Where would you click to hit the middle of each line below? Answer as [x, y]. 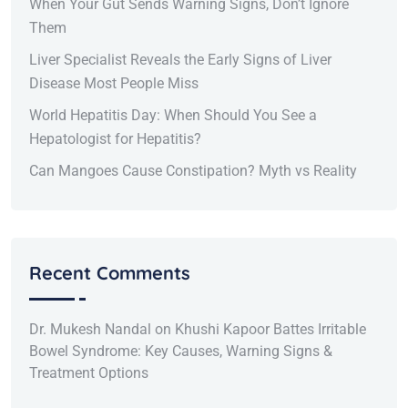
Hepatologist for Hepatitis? [115, 139]
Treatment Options [89, 372]
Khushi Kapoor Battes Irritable [270, 329]
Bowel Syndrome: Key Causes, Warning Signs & [181, 351]
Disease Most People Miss [114, 84]
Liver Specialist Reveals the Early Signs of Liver [180, 60]
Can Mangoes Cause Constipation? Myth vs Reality [193, 171]
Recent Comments [110, 272]
